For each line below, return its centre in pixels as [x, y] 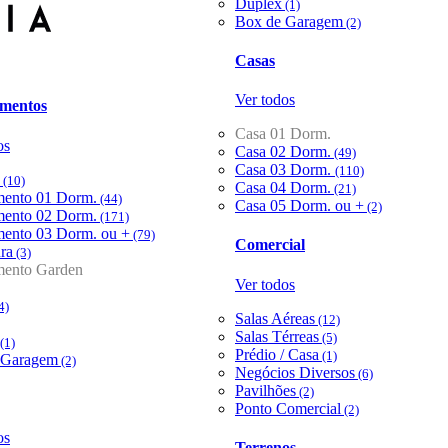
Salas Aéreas [275, 318]
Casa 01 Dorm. [283, 134]
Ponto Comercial [288, 408]
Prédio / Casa [277, 354]
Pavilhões [265, 390]
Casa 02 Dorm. [283, 152]
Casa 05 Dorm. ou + [299, 206]
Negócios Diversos [295, 372]
